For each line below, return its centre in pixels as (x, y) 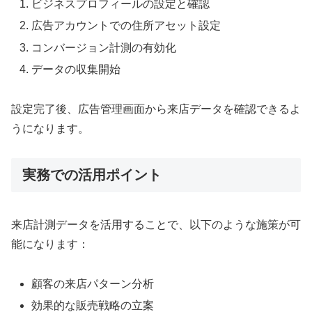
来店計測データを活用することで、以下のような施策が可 (156, 224)
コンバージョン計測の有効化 (104, 47)
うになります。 (50, 128)
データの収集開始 (76, 69)
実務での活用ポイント (92, 175)
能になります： (50, 244)
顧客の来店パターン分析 (93, 283)
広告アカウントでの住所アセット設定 (126, 26)
